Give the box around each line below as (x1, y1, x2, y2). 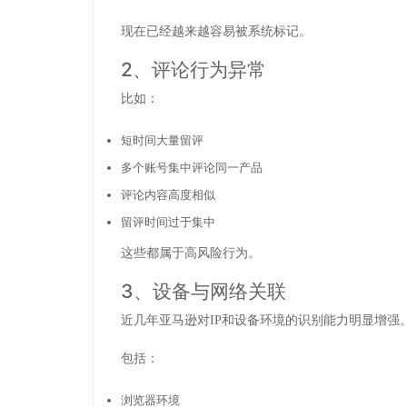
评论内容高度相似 (121, 186, 215, 202)
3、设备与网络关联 (121, 280, 286, 303)
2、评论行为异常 (121, 58, 266, 82)
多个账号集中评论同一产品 (121, 159, 263, 174)
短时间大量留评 (121, 132, 203, 147)
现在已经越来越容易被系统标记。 (121, 25, 312, 39)
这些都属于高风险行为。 (121, 246, 261, 261)
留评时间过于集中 (121, 213, 215, 229)
